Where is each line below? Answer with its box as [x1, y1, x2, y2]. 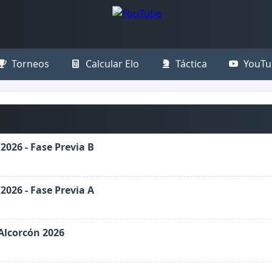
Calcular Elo [85, 57, 139, 70]
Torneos [11, 57, 49, 70]
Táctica [175, 57, 207, 70]
